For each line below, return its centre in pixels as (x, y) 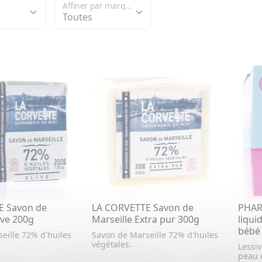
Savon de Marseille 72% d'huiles (155, 235)
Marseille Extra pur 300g (145, 219)
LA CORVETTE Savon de (142, 207)
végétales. (113, 244)
